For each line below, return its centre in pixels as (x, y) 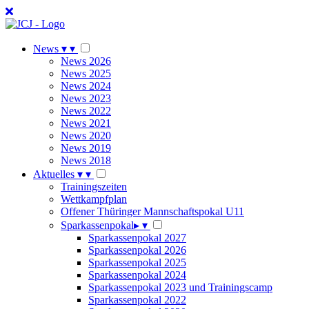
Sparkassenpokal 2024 (137, 275)
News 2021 (86, 123)
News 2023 (86, 98)
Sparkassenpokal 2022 (137, 300)
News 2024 (86, 86)
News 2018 (86, 160)
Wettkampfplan (94, 199)
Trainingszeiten (94, 187)
